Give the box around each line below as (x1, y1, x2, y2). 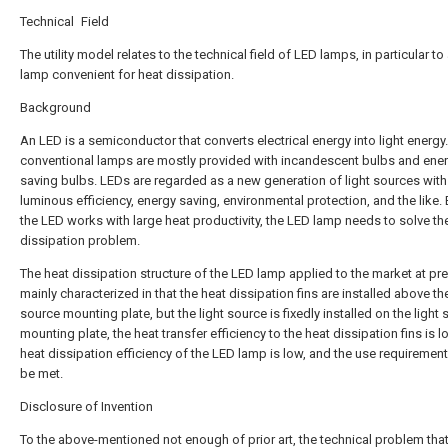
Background (20, 100, 91, 115)
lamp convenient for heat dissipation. (20, 67, 234, 82)
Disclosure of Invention (20, 399, 153, 414)
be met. (20, 366, 63, 381)
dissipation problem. (20, 233, 140, 248)
